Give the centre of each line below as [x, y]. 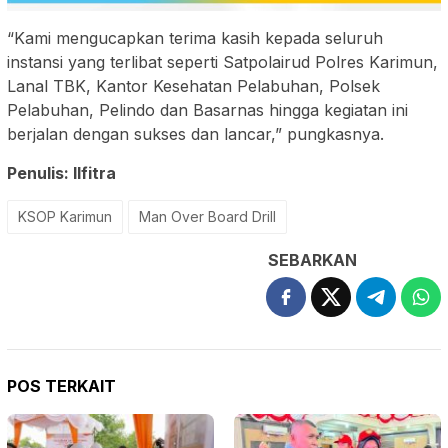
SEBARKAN [312, 259]
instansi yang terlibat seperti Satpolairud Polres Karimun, [222, 61]
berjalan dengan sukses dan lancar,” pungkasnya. [195, 133]
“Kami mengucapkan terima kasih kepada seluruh [195, 37]
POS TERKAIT [61, 385]
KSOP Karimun [65, 216]
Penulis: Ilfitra [61, 172]
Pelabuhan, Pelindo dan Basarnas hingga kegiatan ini [207, 109]
